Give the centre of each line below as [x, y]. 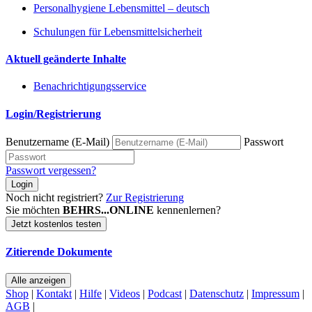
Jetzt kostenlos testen [56, 224]
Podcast [165, 294]
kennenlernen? [187, 210]
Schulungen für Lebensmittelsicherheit [118, 31]
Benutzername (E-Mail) [57, 141]
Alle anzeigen [38, 281]
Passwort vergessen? [51, 170]
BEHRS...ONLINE [108, 210]
